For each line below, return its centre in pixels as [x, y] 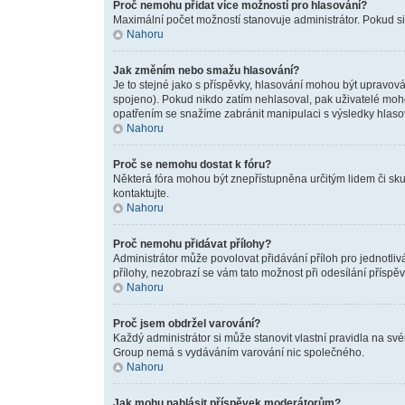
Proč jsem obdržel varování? [186, 324]
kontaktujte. [141, 193]
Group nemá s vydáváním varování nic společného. [238, 353]
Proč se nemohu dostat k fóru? [192, 165]
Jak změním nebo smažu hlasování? [206, 71]
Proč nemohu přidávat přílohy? [192, 244]
